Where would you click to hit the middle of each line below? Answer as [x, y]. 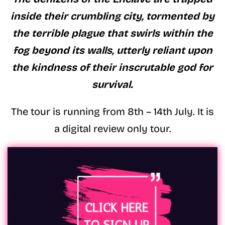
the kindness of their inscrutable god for [113, 67]
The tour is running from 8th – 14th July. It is [113, 111]
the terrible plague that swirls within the [113, 33]
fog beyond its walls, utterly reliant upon [113, 50]
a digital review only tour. [113, 128]
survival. [113, 84]
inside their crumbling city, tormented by [113, 16]
